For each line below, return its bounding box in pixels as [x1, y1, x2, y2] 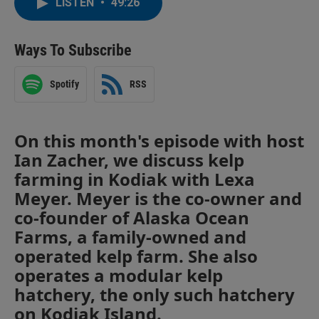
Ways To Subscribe [14, 41, 132, 59]
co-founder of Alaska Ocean [14, 205, 249, 229]
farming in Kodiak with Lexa [14, 167, 255, 191]
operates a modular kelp [14, 263, 223, 287]
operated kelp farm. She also [14, 244, 258, 268]
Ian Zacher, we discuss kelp [14, 147, 244, 172]
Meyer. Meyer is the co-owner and [14, 186, 302, 210]
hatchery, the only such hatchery [14, 282, 295, 306]
